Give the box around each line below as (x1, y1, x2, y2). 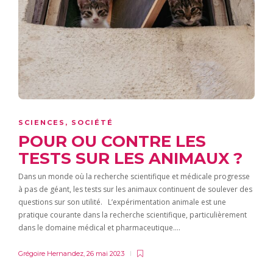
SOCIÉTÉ (71, 118, 113, 127)
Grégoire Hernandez (18, 249, 83, 258)
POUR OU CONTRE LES (18, 132, 206, 151)
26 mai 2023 (87, 249, 124, 258)
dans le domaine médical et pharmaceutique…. (18, 222, 180, 233)
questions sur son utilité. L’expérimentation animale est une (18, 197, 226, 207)
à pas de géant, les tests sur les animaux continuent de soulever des (18, 184, 252, 194)
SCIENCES (18, 118, 65, 127)
